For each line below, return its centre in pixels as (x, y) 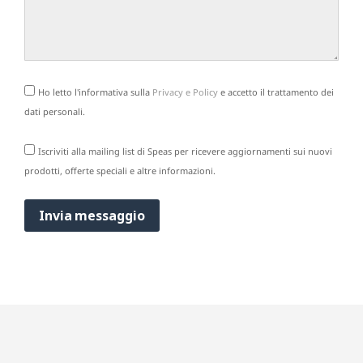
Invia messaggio (92, 216)
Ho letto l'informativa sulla (95, 92)
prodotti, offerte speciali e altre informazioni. (120, 171)
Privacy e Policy (185, 92)
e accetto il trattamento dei (276, 92)
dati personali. (55, 111)
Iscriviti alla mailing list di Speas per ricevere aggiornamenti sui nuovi (185, 151)
